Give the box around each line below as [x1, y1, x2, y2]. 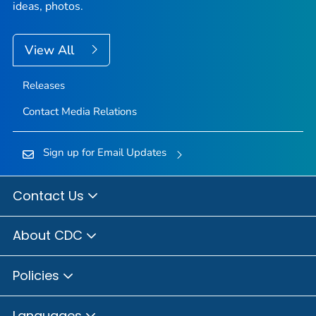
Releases [22, 78, 65, 93]
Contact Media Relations [22, 104, 137, 119]
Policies [13, 266, 63, 284]
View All [25, 42, 78, 59]
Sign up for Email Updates [42, 145, 166, 160]
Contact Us [13, 186, 87, 205]
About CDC [13, 226, 86, 245]
